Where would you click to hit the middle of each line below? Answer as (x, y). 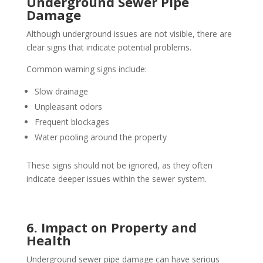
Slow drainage (61, 92)
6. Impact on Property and (111, 227)
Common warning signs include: (86, 69)
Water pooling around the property (100, 137)
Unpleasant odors (68, 107)
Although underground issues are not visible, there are (129, 34)
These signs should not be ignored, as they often (119, 166)
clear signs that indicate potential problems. (109, 48)
